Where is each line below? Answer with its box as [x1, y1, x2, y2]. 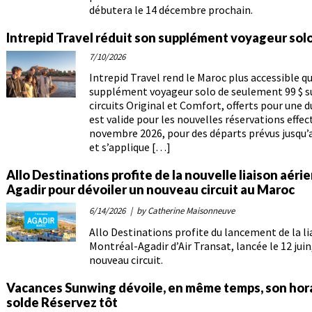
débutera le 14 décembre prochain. [89, 3, 253, 17]
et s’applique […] [89, 140, 171, 155]
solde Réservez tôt [6, 295, 118, 311]
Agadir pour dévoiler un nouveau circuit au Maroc [6, 182, 295, 198]
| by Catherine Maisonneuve [128, 205, 235, 217]
